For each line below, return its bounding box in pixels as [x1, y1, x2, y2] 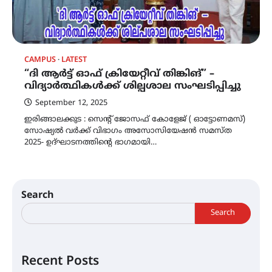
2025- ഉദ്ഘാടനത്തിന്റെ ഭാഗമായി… [24, 137, 157, 148]
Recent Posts [21, 253, 99, 270]
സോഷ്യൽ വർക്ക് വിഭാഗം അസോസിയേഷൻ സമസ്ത [24, 126, 232, 136]
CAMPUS [24, 55, 56, 65]
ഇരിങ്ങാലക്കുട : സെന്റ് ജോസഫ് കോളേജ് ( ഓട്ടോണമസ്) [24, 114, 245, 124]
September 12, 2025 [35, 98, 107, 108]
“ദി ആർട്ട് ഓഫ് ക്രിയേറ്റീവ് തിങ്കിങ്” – [24, 67, 214, 80]
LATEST [61, 55, 87, 65]
